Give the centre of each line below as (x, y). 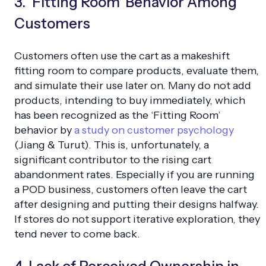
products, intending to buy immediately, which (130, 100)
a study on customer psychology (153, 130)
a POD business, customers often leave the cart (131, 189)
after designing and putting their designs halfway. (137, 204)
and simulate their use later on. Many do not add (133, 85)
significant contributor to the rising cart (113, 159)
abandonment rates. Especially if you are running (134, 174)
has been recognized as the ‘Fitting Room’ (118, 115)
